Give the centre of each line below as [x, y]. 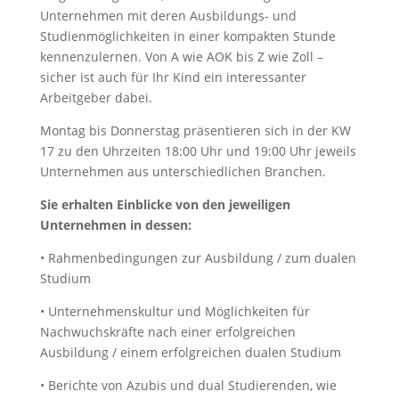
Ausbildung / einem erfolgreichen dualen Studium [190, 352]
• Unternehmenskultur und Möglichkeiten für [175, 311]
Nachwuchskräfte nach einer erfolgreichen [167, 331]
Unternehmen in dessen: [115, 224]
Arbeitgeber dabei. [96, 97]
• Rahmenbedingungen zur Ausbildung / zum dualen [198, 257]
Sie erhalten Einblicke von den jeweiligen [165, 204]
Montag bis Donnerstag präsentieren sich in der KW [195, 130]
